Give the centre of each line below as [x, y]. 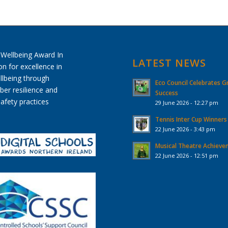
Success [167, 92]
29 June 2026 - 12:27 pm [187, 102]
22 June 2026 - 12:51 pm [187, 155]
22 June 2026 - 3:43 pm [186, 129]
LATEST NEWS [169, 63]
